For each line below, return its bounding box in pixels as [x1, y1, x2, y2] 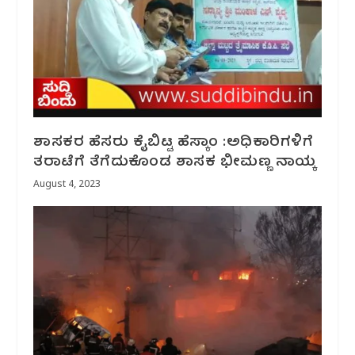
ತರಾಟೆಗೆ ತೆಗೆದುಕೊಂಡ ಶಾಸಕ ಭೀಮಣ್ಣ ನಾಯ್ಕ [33, 150, 316, 175]
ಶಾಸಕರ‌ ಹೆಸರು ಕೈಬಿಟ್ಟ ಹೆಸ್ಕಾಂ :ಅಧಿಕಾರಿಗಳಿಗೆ [33, 130, 314, 155]
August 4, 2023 [33, 178, 101, 192]
